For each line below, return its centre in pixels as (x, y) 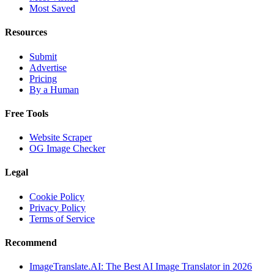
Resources (26, 32)
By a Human (54, 89)
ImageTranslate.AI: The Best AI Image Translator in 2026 (141, 267)
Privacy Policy (57, 207)
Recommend (31, 242)
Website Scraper (61, 138)
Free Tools (27, 113)
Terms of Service (62, 218)
